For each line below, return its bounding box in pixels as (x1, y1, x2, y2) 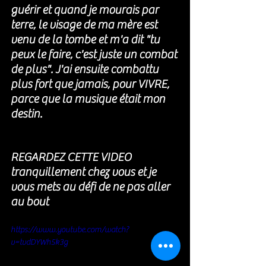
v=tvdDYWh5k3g (11, 237, 68, 247)
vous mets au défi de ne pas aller (11, 180, 172, 194)
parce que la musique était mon (11, 92, 167, 106)
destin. (11, 107, 42, 121)
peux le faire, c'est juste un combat (11, 47, 179, 61)
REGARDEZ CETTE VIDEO (11, 150, 134, 164)
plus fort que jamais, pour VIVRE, (11, 77, 172, 91)
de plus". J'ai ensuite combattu (11, 62, 161, 76)
